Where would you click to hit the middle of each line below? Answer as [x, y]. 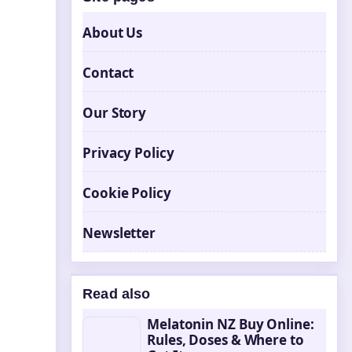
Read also [117, 294]
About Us [113, 33]
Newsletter [119, 233]
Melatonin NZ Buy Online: [231, 324]
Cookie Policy [127, 193]
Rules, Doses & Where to [225, 340]
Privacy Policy [128, 153]
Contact [108, 73]
